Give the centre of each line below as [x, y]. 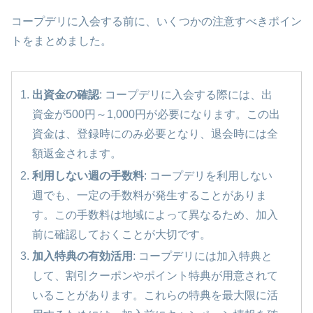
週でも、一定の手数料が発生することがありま [150, 195]
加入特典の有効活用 [83, 256]
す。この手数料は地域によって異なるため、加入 [155, 214]
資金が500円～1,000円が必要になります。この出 [156, 115]
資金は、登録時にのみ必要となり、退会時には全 [155, 134]
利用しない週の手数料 [88, 175]
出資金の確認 [66, 95]
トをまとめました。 [61, 41]
